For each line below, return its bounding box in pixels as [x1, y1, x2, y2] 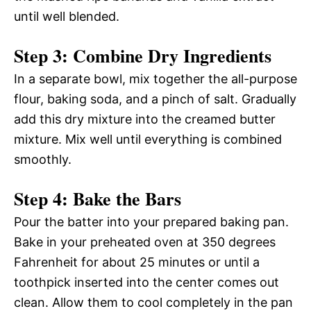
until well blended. [14, 8, 119, 24]
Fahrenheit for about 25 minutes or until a [14, 254, 260, 269]
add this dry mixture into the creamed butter [14, 111, 276, 126]
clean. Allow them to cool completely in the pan [14, 294, 293, 310]
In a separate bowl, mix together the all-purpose [14, 71, 297, 86]
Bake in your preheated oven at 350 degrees [14, 234, 276, 249]
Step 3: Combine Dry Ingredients [14, 42, 271, 69]
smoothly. [14, 151, 72, 167]
